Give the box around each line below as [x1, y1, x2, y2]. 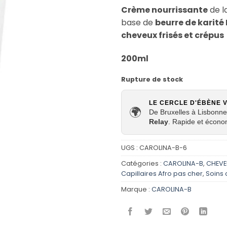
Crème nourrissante [121, 4, 208, 16]
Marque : [121, 185, 152, 194]
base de [121, 17, 155, 29]
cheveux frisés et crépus [121, 29, 224, 42]
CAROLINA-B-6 [139, 143, 187, 153]
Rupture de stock [121, 74, 183, 84]
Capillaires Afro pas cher [121, 169, 203, 178]
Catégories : [121, 159, 163, 168]
